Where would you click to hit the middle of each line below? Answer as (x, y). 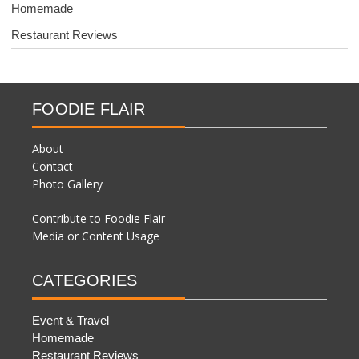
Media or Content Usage (96, 236)
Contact (53, 166)
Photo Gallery (68, 184)
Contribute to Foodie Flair (99, 218)
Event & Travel (71, 320)
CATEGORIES (85, 280)
